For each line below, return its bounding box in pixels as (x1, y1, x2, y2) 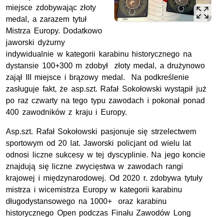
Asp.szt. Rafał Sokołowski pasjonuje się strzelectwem (6, 127, 196, 136)
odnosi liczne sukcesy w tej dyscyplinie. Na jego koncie (6, 151, 206, 159)
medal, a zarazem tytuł (6, 15, 87, 24)
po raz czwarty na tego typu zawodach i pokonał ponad (6, 96, 205, 105)
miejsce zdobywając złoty (6, 3, 96, 12)
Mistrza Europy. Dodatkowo (6, 27, 103, 35)
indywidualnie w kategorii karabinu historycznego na (6, 50, 192, 59)
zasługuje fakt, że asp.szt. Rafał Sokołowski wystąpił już (6, 85, 206, 93)
